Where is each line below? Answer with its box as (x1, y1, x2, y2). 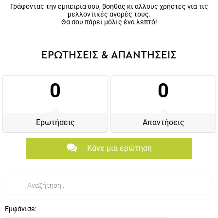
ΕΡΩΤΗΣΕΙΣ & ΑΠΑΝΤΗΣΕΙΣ (41, 49, 177, 60)
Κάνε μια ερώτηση (87, 143, 152, 153)
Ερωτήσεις (36, 117, 75, 127)
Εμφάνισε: (5, 204, 36, 213)
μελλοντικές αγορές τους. (67, 10, 151, 18)
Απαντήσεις (142, 117, 184, 127)
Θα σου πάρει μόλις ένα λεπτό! (61, 18, 157, 26)
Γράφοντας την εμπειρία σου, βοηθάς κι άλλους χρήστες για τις (10, 2, 208, 10)
